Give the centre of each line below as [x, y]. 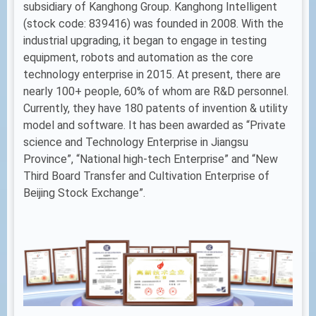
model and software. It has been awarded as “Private [154, 126]
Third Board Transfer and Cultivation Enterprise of [146, 176]
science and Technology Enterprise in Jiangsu [136, 142]
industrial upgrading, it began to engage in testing [145, 41]
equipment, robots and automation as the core [138, 58]
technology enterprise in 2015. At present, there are [152, 75]
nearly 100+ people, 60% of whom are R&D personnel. [156, 92]
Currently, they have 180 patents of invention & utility [156, 109]
